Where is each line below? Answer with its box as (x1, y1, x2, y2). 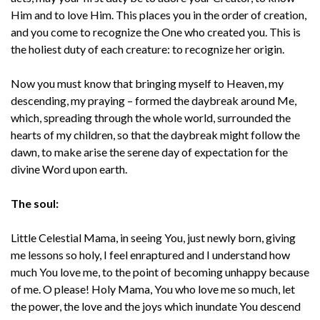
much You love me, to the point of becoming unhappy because (11, 264, 309, 279)
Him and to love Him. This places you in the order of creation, (11, 7, 306, 21)
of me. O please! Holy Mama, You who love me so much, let (11, 281, 295, 296)
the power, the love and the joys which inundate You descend (11, 299, 301, 313)
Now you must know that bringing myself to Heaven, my (11, 76, 284, 90)
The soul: (11, 196, 59, 210)
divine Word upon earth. (11, 161, 127, 176)
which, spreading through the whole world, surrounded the (11, 110, 291, 124)
